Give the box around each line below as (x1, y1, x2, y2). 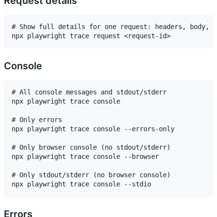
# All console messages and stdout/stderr (12, 88, 167, 96)
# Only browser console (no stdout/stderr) (12, 143, 170, 152)
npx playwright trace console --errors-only (12, 125, 174, 133)
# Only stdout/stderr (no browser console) (12, 171, 170, 179)
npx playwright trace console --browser (12, 153, 159, 161)
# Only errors (12, 116, 62, 124)
